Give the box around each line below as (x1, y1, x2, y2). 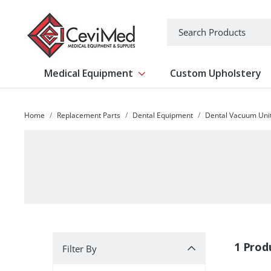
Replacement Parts (57, 110, 120, 120)
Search (166, 18, 198, 32)
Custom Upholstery (169, 66, 261, 80)
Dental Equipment (132, 110, 193, 120)
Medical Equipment (44, 66, 134, 80)
